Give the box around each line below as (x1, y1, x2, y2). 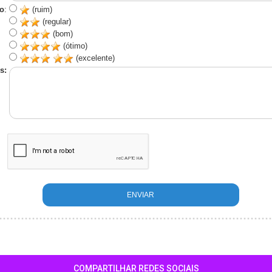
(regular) (39, 17, 71, 26)
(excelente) (73, 53, 115, 63)
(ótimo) (60, 41, 87, 50)
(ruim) (29, 5, 52, 14)
